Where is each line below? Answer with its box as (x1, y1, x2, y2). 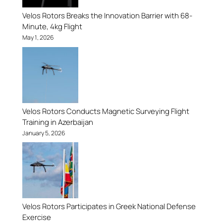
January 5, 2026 (22, 128, 65, 137)
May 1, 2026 (22, 33, 54, 42)
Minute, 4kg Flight (22, 21, 82, 32)
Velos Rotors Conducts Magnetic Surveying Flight (22, 106, 189, 116)
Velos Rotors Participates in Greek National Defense (22, 201, 196, 212)
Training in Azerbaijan (22, 116, 93, 127)
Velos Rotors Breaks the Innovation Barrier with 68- (22, 10, 192, 21)
